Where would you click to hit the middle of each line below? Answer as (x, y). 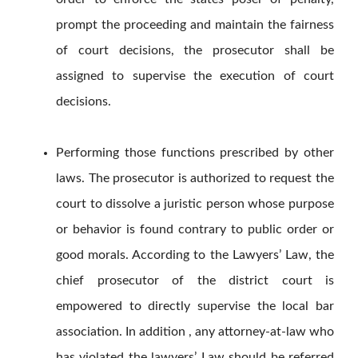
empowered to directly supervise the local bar (195, 306)
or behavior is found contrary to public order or (195, 230)
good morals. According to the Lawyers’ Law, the (195, 255)
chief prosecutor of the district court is (195, 281)
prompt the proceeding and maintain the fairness (195, 25)
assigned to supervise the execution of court (195, 76)
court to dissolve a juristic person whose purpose (195, 204)
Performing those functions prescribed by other (195, 153)
